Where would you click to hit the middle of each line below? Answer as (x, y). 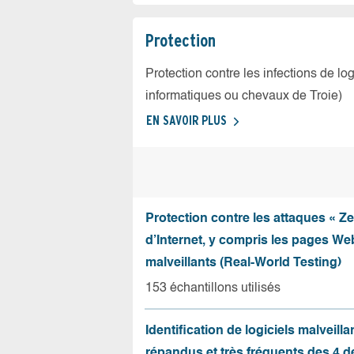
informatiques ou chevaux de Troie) (244, 96)
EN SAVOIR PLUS (186, 121)
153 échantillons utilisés (213, 288)
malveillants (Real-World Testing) (243, 263)
